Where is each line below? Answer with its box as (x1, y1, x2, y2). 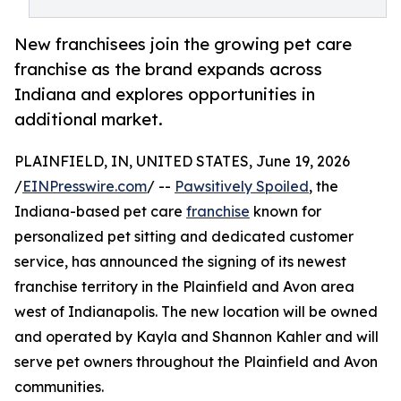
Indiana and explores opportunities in (14, 84, 315, 105)
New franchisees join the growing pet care (14, 34, 352, 55)
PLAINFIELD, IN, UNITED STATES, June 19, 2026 (14, 152, 350, 171)
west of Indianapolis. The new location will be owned (14, 303, 378, 321)
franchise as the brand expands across (14, 59, 322, 80)
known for (250, 202, 321, 221)
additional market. (14, 109, 163, 130)
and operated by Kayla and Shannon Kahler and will (14, 328, 379, 346)
